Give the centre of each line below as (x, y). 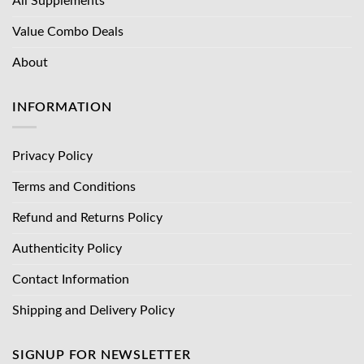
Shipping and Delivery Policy (93, 311)
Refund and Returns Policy (87, 218)
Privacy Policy (52, 156)
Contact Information (71, 280)
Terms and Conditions (74, 187)
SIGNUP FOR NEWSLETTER (102, 355)
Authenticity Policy (67, 249)
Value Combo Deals (68, 31)
